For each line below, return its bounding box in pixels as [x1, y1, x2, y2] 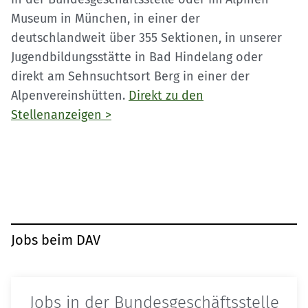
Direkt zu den [129, 87, 203, 103]
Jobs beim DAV [11, 231, 100, 248]
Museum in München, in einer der [11, 10, 200, 26]
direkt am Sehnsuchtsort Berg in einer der [11, 68, 250, 84]
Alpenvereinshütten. [11, 87, 129, 103]
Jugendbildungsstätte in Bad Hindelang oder [11, 49, 263, 65]
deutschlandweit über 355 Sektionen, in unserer [11, 30, 282, 45]
